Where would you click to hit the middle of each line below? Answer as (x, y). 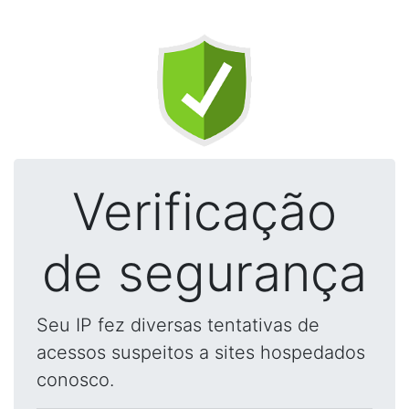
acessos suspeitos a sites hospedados (201, 352)
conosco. (75, 380)
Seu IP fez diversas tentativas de (178, 325)
